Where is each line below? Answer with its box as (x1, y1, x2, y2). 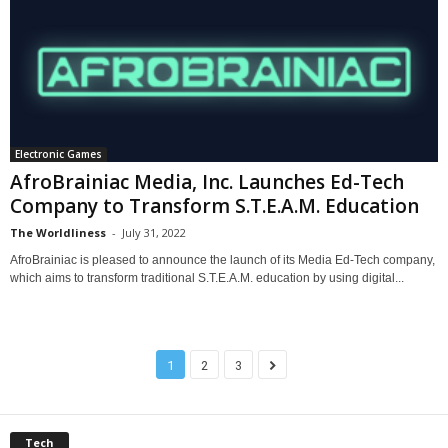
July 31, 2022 (122, 224, 186, 240)
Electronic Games (15, 146, 102, 161)
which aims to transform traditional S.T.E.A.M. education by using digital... (10, 270, 404, 285)
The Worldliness (10, 224, 106, 240)
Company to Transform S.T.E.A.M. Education (10, 192, 419, 219)
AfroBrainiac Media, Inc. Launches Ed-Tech (10, 168, 404, 195)
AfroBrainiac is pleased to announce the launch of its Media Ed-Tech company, (10, 252, 435, 267)
